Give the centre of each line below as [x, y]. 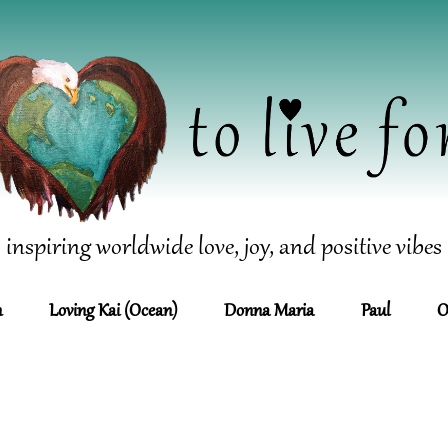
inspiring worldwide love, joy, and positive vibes [224, 248]
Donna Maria [269, 312]
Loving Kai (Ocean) [113, 312]
